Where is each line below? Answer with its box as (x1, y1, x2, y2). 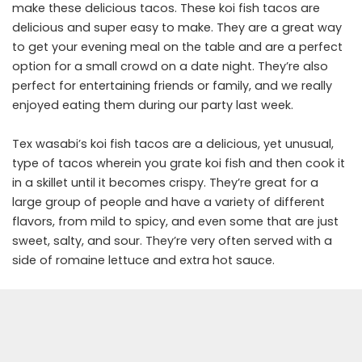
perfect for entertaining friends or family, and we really (12, 78, 332, 95)
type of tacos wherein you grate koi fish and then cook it (12, 155, 345, 172)
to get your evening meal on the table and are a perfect (12, 39, 343, 56)
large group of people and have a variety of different (12, 194, 325, 211)
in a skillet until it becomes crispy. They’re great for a (12, 175, 318, 192)
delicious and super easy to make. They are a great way (12, 19, 342, 36)
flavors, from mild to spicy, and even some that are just (12, 213, 339, 230)
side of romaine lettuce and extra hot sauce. (12, 252, 275, 269)
